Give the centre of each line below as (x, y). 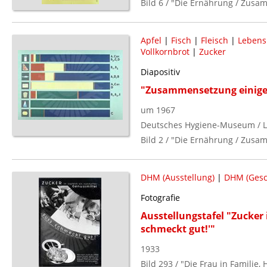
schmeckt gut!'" (178, 229)
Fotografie (160, 197)
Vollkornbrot (165, 51)
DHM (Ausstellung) (177, 177)
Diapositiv (160, 72)
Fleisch (214, 40)
